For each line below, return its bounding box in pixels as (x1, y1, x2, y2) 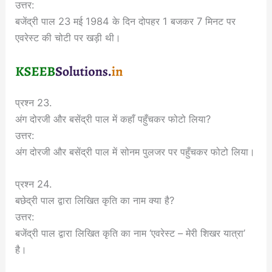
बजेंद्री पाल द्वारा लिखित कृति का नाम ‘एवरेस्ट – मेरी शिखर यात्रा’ (15, 227, 246, 239)
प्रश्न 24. (15, 178, 53, 190)
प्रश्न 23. (15, 96, 53, 109)
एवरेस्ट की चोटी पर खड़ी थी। (15, 32, 121, 44)
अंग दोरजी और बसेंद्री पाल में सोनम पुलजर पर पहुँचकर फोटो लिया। (15, 145, 256, 158)
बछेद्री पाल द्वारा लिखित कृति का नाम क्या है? (15, 194, 175, 206)
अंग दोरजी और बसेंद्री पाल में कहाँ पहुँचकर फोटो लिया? (15, 112, 211, 125)
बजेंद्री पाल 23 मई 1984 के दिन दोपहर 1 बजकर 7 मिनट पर (15, 15, 236, 28)
